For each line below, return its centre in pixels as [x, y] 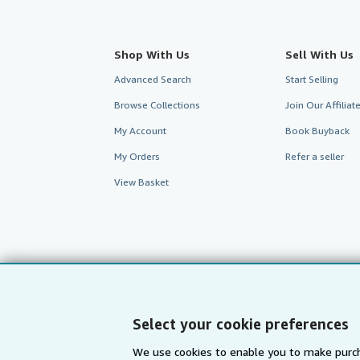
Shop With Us [152, 54]
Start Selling [311, 79]
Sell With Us [319, 54]
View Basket [141, 182]
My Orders [137, 156]
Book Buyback [317, 130]
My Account [140, 130]
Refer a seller [314, 156]
